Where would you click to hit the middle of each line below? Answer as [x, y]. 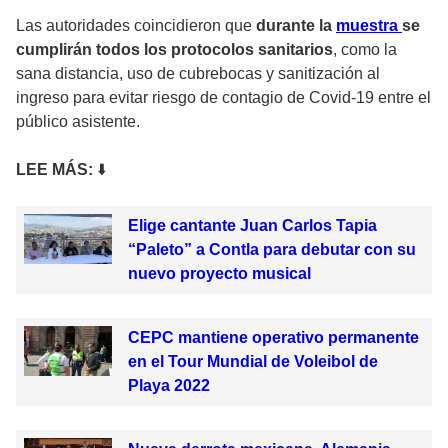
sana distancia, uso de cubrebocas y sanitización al [198, 74]
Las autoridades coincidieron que [136, 26]
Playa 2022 [168, 386]
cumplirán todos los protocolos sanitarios [174, 50]
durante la [296, 26]
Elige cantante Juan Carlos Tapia [252, 226]
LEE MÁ [46, 170]
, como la [365, 50]
